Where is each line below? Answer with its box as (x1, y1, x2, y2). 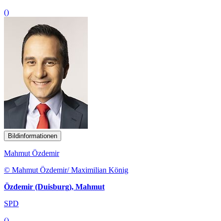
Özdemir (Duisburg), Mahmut (4, 182, 105, 191)
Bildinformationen (8, 132, 57, 140)
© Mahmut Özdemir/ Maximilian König (4, 165, 128, 174)
